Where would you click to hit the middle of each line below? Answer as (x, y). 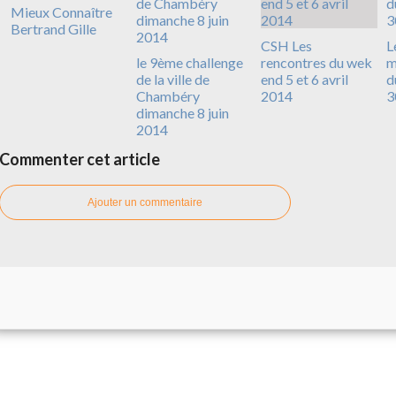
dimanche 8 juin (182, 112)
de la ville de (172, 79)
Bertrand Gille (53, 28)
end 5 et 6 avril (305, 79)
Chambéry (168, 95)
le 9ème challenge (189, 62)
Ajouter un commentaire (145, 202)
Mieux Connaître (61, 11)
